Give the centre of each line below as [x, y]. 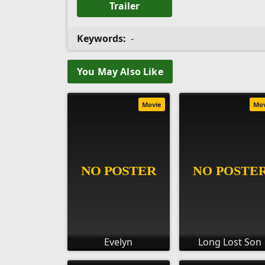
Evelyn [119, 242]
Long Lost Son [230, 242]
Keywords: [101, 38]
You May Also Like [120, 71]
